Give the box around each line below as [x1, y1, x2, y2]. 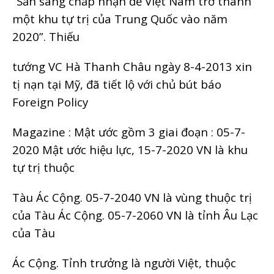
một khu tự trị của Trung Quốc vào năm [12, 10, 228, 26]
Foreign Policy [12, 94, 88, 109]
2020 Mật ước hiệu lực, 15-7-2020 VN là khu [12, 141, 248, 157]
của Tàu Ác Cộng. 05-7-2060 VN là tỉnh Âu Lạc [12, 207, 258, 223]
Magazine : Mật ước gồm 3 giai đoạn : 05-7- [12, 124, 245, 139]
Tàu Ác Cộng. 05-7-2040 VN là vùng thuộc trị [12, 189, 252, 205]
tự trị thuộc [12, 159, 75, 175]
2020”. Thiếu [12, 28, 80, 44]
